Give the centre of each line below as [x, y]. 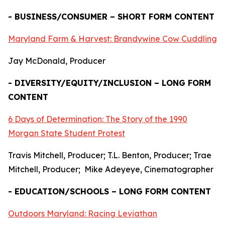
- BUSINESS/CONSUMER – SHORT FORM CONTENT [111, 17]
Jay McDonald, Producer [57, 61]
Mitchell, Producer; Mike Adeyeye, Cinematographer [112, 169]
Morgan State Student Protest [67, 133]
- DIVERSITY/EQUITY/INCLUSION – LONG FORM [109, 83]
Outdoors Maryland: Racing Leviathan [83, 213]
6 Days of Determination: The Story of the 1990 [98, 119]
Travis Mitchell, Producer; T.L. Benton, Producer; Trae [110, 155]
